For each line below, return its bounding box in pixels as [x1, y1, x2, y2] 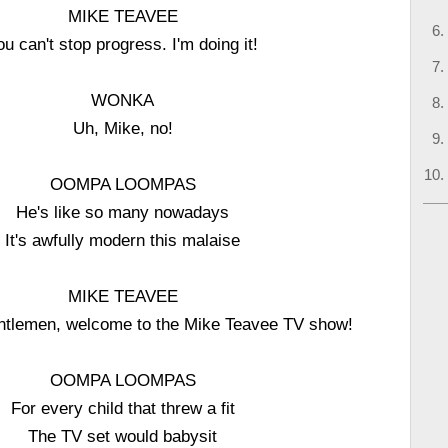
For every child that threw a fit [10, 399, 235, 417]
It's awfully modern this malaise [5, 231, 241, 249]
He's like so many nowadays [16, 203, 230, 221]
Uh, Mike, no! [72, 119, 173, 137]
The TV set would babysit [28, 427, 218, 445]
